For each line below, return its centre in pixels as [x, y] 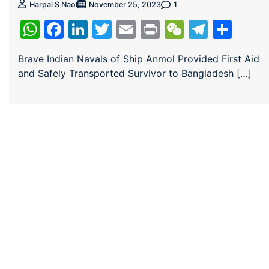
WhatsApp [87, 29]
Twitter [144, 29]
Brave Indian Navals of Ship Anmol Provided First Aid [139, 59]
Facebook [108, 29]
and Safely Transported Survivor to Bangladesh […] [135, 74]
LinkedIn [126, 29]
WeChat [219, 29]
